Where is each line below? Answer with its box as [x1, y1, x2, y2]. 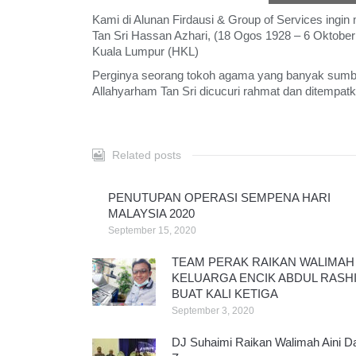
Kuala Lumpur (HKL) [92, 44, 199, 59]
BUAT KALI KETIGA [172, 287, 278, 301]
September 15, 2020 [108, 225, 196, 237]
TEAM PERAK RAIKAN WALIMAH [172, 255, 354, 269]
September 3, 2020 [172, 305, 254, 317]
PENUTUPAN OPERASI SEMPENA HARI [108, 191, 331, 205]
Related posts [112, 149, 181, 162]
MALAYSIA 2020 [108, 207, 195, 221]
